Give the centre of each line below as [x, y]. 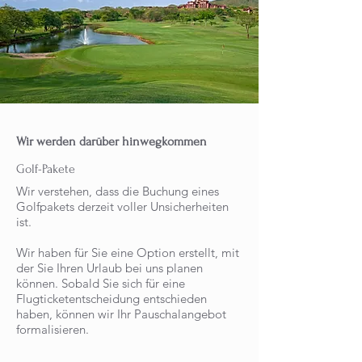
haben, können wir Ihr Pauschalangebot [121, 314]
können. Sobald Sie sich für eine [101, 283]
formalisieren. [53, 329]
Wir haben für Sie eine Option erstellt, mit [128, 253]
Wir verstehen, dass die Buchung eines [118, 191]
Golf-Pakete [46, 169]
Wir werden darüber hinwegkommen [112, 141]
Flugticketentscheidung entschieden [112, 299]
